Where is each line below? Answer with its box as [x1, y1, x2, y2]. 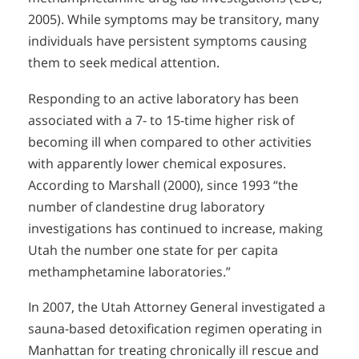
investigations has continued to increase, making [28, 219, 323, 237]
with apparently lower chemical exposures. [28, 154, 286, 172]
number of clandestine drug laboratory [28, 197, 264, 216]
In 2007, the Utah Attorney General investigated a [28, 298, 325, 317]
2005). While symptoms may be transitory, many [28, 10, 319, 28]
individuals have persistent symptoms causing [28, 31, 307, 50]
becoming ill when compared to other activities [28, 132, 312, 151]
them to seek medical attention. [28, 53, 220, 71]
